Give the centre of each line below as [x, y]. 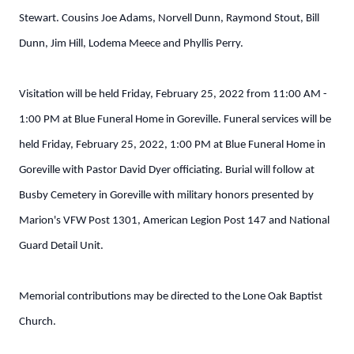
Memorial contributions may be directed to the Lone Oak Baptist [171, 297]
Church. [38, 322]
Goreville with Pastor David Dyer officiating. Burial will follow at [167, 170]
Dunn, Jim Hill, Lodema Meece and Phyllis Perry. [131, 44]
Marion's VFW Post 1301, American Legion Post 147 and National [174, 221]
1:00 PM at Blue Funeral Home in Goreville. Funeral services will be [175, 120]
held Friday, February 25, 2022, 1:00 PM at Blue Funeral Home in [172, 145]
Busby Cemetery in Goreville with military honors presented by [166, 196]
